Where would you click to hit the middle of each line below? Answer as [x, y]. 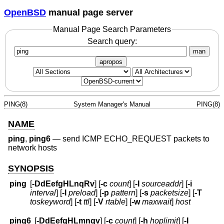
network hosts [32, 148]
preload [82, 193]
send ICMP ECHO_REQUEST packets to [136, 139]
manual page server [89, 12]
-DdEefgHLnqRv [63, 184]
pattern [123, 193]
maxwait [157, 202]
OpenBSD [25, 12]
